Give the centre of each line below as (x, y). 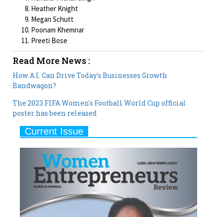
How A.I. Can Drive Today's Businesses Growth (90, 75)
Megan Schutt (53, 19)
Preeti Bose (49, 40)
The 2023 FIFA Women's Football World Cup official (100, 103)
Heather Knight (55, 8)
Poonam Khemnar (58, 30)
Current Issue (54, 131)
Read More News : (52, 60)
